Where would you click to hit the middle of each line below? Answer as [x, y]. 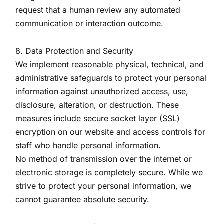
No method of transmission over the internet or [104, 159]
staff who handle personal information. [88, 145]
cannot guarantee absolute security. [83, 199]
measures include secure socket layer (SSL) [98, 118]
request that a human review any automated [98, 10]
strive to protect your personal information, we [104, 186]
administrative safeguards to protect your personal [111, 78]
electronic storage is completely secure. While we [109, 172]
